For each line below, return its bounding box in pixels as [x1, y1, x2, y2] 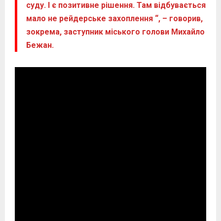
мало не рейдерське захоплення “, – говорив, [26, 13, 203, 23]
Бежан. [26, 40, 54, 50]
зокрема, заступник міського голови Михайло [26, 27, 205, 37]
